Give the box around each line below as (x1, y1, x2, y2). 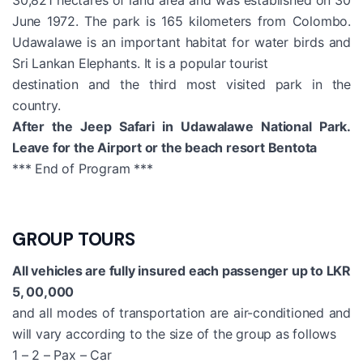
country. (12, 96, 61, 113)
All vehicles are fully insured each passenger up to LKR (12, 262, 351, 279)
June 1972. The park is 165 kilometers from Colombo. (12, 12, 351, 29)
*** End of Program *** (12, 160, 153, 177)
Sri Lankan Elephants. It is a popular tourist (12, 54, 268, 71)
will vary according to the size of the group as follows (12, 325, 336, 342)
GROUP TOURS (12, 227, 135, 251)
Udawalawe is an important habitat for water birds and (12, 33, 351, 50)
